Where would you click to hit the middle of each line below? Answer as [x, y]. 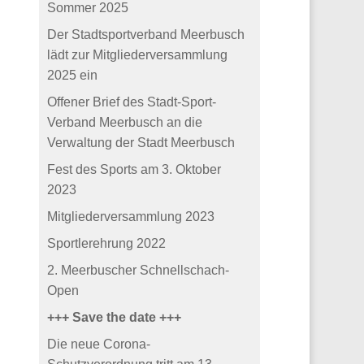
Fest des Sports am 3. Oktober [134, 170]
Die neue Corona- [99, 344]
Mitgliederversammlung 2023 [131, 217]
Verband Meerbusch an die [125, 123]
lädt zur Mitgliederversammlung [138, 55]
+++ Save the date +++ [115, 318]
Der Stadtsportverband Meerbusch [146, 35]
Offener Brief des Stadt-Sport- [132, 102]
